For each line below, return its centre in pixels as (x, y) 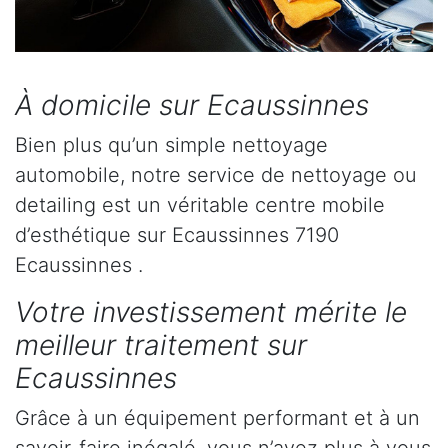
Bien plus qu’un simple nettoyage (171, 145)
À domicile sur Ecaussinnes (192, 105)
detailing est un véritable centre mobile (200, 205)
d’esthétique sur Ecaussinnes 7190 (177, 235)
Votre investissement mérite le (211, 312)
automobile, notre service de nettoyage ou (216, 175)
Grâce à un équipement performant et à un (217, 418)
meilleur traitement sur (161, 345)
